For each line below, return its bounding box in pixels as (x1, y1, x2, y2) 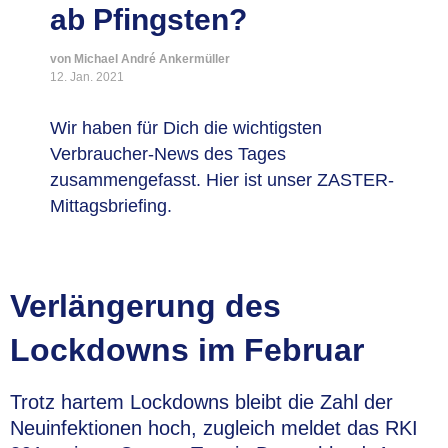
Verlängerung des (10, 288, 281, 324)
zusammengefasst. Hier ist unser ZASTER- (50, 170, 394, 190)
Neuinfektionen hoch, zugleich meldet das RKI (10, 417, 418, 439)
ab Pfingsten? (50, 3, 247, 36)
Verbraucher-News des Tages (50, 144, 286, 164)
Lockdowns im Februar (10, 332, 364, 368)
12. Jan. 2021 (50, 70, 124, 84)
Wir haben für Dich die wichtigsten (50, 118, 322, 138)
